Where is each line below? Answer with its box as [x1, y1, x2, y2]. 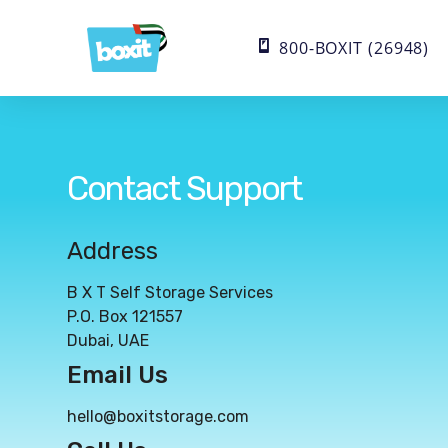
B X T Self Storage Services [67, 283, 274, 303]
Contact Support [67, 169, 303, 209]
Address [67, 237, 159, 266]
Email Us [67, 361, 169, 390]
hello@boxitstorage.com [67, 407, 250, 427]
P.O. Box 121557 [67, 307, 184, 327]
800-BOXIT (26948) [278, 37, 430, 59]
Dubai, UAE [67, 331, 150, 351]
